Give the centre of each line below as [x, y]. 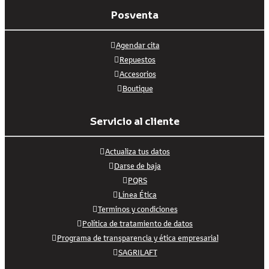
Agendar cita [138, 45]
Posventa [134, 15]
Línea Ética [138, 195]
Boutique [138, 89]
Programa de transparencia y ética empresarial [138, 238]
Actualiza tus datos [138, 152]
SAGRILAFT [138, 252]
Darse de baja [138, 166]
